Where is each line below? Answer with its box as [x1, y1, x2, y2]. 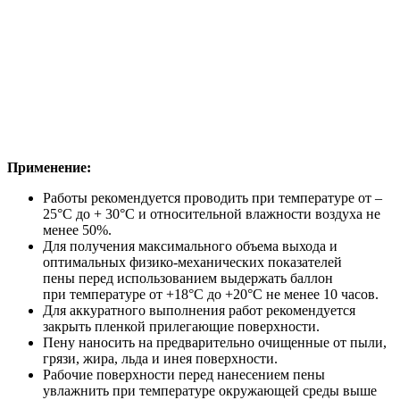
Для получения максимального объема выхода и [43, 237, 337, 254]
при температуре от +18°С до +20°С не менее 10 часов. [43, 286, 379, 302]
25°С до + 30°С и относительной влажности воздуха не [43, 205, 380, 221]
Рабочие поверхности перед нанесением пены [43, 366, 325, 382]
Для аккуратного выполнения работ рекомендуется [43, 302, 355, 318]
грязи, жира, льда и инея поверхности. [43, 350, 278, 366]
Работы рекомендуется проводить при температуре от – [43, 189, 382, 205]
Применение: [7, 159, 91, 175]
